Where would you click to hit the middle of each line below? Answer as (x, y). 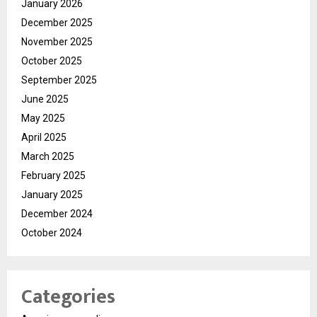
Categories (68, 296)
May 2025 (43, 118)
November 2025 (57, 41)
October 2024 (52, 232)
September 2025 (59, 80)
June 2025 (45, 99)
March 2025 (48, 156)
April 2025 (44, 137)
